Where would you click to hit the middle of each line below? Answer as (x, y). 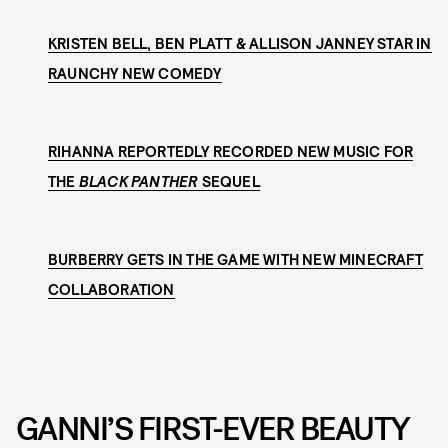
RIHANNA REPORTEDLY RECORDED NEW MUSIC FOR (231, 151)
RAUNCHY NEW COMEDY (135, 73)
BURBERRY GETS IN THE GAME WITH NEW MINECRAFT (235, 259)
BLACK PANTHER (138, 181)
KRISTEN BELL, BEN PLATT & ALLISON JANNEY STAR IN (240, 43)
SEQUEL (229, 181)
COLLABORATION (111, 289)
